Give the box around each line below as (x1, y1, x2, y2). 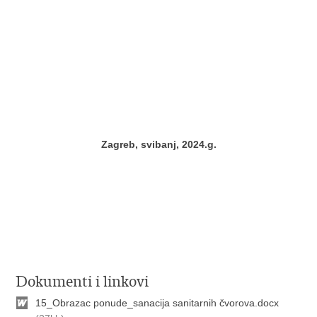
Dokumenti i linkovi (16, 272, 149, 291)
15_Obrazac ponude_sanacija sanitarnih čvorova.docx (35, 297, 279, 309)
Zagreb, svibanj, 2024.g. (100, 139, 217, 150)
